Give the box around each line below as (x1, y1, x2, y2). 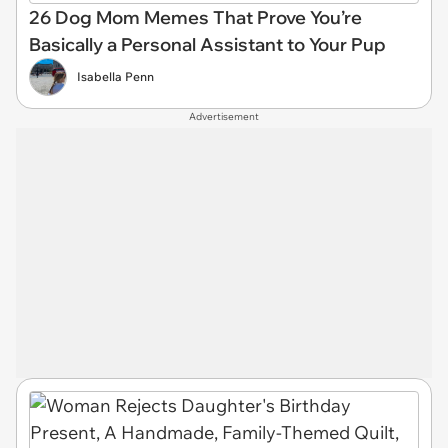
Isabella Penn (77, 69, 154, 84)
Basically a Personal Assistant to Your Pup (29, 33, 386, 56)
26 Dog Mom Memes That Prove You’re (29, 6, 362, 29)
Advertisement (189, 110, 259, 123)
